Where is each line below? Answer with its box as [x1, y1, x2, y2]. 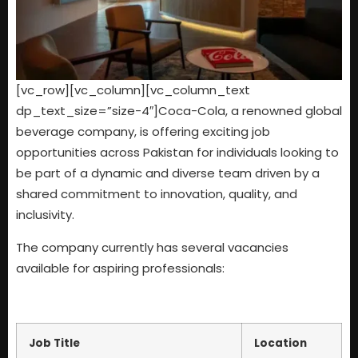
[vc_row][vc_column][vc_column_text [16, 82, 250, 99]
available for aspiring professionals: [16, 259, 225, 276]
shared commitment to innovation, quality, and [16, 185, 297, 203]
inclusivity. [16, 206, 74, 224]
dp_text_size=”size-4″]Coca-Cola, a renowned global [16, 102, 342, 120]
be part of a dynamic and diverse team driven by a [16, 165, 320, 182]
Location [254, 335, 307, 351]
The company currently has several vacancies [16, 238, 288, 256]
